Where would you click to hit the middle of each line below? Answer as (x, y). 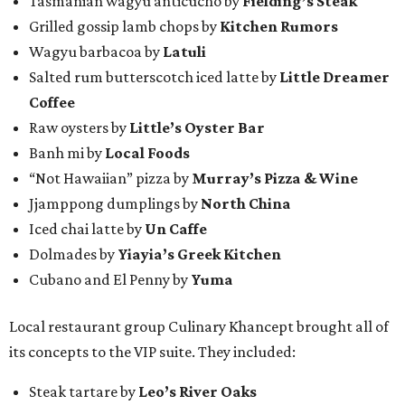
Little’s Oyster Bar (197, 128)
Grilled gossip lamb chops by (124, 27)
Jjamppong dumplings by (115, 204)
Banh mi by (67, 153)
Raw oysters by (79, 128)
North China (246, 204)
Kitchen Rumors (279, 27)
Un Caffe (176, 229)
